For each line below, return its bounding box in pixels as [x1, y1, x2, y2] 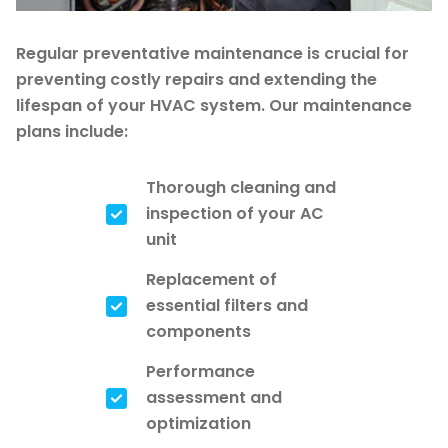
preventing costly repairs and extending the [16, 67, 377, 91]
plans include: [16, 119, 128, 143]
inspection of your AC [146, 201, 324, 225]
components [146, 319, 251, 343]
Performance [146, 359, 255, 383]
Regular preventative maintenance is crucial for [16, 41, 409, 65]
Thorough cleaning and [146, 175, 336, 199]
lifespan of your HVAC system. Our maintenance [16, 93, 412, 117]
